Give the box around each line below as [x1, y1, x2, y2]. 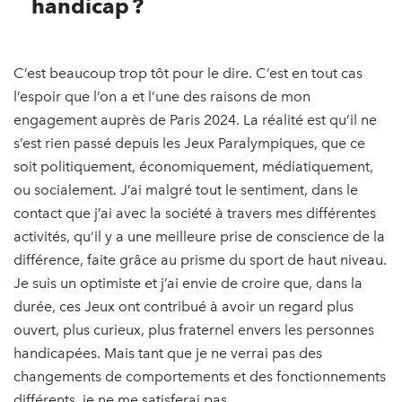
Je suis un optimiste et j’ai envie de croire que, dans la [13, 274, 363, 292]
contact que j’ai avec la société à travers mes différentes [13, 204, 376, 222]
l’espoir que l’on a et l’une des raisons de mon [13, 87, 310, 105]
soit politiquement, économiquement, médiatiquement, [13, 157, 373, 175]
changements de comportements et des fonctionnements [13, 367, 386, 385]
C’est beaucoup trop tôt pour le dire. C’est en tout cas [13, 64, 363, 82]
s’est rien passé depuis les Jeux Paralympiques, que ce [13, 134, 365, 152]
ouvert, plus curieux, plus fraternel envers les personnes [13, 320, 374, 338]
